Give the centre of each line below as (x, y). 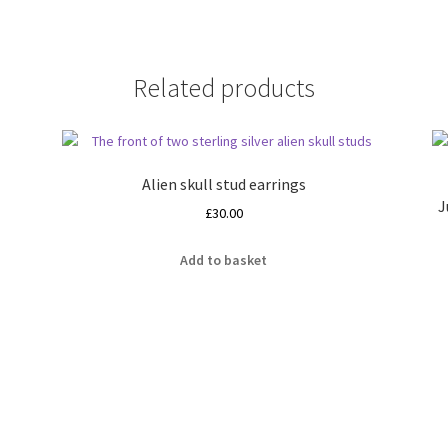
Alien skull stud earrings (223, 183)
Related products (224, 88)
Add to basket (224, 260)
